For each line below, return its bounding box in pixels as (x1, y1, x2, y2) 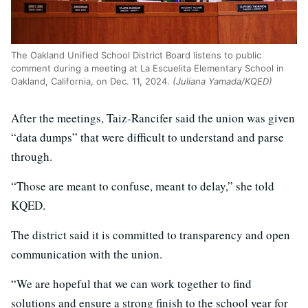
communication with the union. (11, 246, 162, 263)
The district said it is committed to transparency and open (11, 227, 290, 243)
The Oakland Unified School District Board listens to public (11, 49, 261, 61)
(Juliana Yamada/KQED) (173, 76, 272, 87)
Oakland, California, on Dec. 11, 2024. (11, 76, 173, 87)
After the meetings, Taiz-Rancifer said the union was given (11, 110, 295, 126)
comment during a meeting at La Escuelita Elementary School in (11, 63, 284, 74)
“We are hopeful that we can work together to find (11, 276, 252, 292)
